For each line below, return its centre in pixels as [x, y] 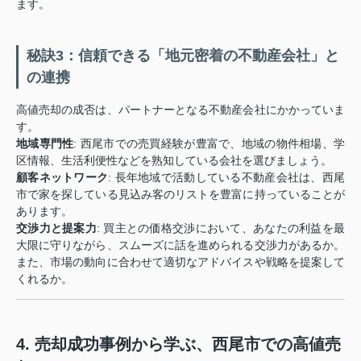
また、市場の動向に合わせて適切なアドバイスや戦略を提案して [180, 262]
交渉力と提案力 [56, 228]
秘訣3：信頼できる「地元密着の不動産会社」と [183, 56]
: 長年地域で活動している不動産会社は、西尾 [227, 177]
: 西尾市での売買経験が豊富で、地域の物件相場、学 [210, 143]
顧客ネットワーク [62, 177]
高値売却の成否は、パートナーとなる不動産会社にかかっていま [180, 110]
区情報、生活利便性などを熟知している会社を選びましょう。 [174, 160]
